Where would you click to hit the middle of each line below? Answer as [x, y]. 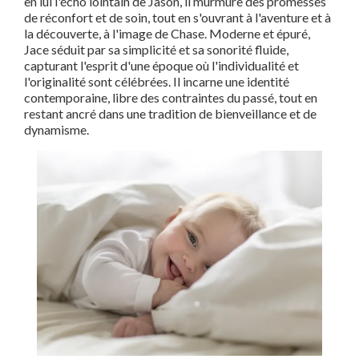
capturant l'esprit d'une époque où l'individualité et [161, 65]
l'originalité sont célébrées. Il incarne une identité [157, 81]
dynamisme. [56, 129]
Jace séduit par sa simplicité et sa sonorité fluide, [156, 49]
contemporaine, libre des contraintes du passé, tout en [171, 97]
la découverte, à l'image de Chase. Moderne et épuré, [167, 33]
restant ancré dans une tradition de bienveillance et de [170, 113]
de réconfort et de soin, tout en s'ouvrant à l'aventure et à [177, 17]
